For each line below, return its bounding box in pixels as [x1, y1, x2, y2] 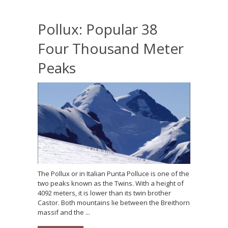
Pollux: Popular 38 [38, 19, 158, 39]
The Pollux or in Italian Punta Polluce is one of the [38, 169, 189, 179]
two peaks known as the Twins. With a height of [38, 179, 184, 188]
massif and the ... [38, 208, 90, 217]
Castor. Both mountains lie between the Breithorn [38, 198, 190, 208]
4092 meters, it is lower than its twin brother [38, 188, 171, 198]
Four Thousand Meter [38, 39, 184, 59]
